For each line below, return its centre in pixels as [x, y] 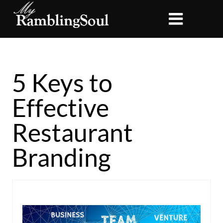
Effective [60, 108]
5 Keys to [62, 83]
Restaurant [72, 132]
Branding [61, 157]
